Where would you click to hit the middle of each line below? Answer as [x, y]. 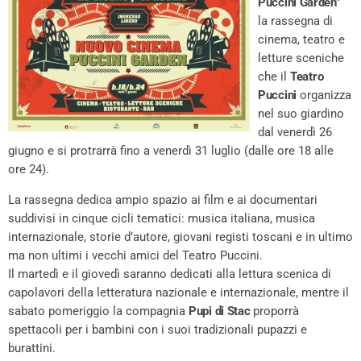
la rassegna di [295, 21]
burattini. [32, 349]
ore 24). [29, 170]
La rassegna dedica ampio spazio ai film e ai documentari [163, 200]
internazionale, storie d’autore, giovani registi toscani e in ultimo [180, 237]
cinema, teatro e [301, 40]
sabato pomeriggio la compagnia [98, 311]
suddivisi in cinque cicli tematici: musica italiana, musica [162, 219]
